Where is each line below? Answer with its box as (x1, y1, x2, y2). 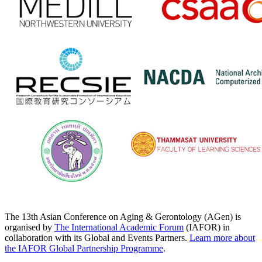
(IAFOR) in (184, 222, 230, 232)
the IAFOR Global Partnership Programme (5, 243, 163, 253)
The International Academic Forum (54, 222, 184, 232)
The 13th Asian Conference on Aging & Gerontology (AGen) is (5, 211, 241, 222)
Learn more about (189, 232, 255, 243)
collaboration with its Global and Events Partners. (5, 232, 189, 243)
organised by (5, 222, 54, 232)
